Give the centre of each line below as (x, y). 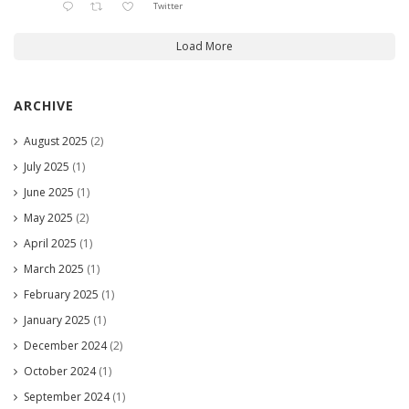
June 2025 (49, 192)
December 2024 (65, 345)
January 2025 (57, 320)
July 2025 (47, 166)
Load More (204, 46)
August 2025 (56, 141)
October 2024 (60, 371)
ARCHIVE (44, 105)
